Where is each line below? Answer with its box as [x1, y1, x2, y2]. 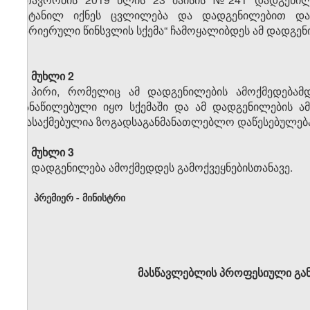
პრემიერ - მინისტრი [33, 190, 125, 205]
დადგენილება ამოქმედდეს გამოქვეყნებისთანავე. [31, 159, 293, 176]
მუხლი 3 [31, 144, 74, 161]
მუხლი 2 [31, 68, 74, 84]
